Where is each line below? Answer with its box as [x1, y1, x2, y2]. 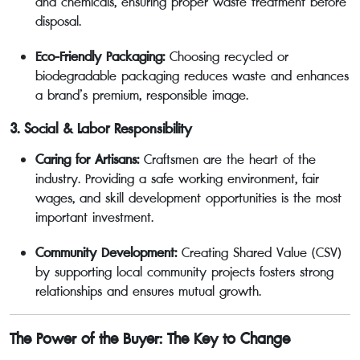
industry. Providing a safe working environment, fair [35, 169, 319, 189]
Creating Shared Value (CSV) [177, 243, 342, 263]
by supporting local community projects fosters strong [35, 262, 333, 282]
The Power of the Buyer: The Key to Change [10, 328, 290, 350]
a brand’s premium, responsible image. [35, 85, 248, 105]
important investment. [35, 207, 153, 227]
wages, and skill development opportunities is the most [35, 188, 342, 208]
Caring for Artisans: [35, 149, 139, 170]
